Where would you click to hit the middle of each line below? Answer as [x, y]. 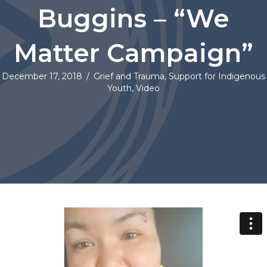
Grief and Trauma [129, 77]
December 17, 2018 [42, 77]
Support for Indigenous [217, 77]
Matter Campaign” [133, 53]
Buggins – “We [133, 19]
